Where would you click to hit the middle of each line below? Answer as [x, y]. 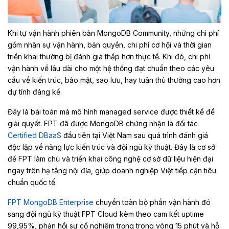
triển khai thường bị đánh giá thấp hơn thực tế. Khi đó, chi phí [109, 56]
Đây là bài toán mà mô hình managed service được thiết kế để [111, 111]
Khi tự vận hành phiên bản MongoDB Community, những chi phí [113, 33]
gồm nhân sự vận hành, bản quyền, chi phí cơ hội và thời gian [110, 44]
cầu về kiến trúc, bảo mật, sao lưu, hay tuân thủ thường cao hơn [114, 80]
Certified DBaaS [35, 135]
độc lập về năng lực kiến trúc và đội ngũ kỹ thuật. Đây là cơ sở [111, 147]
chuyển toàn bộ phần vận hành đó [153, 202]
